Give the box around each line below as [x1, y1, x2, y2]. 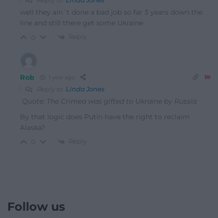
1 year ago [47, 74, 75, 81]
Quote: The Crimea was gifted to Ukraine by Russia [20, 96, 197, 106]
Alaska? [20, 123, 45, 132]
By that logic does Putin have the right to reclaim [20, 112, 190, 121]
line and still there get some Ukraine [20, 18, 143, 28]
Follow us [7, 199, 65, 214]
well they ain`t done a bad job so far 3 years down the [20, 8, 202, 17]
